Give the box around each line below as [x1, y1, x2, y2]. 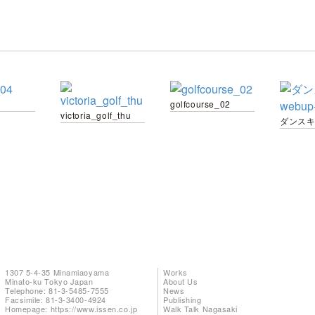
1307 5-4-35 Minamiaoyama [5, 266, 110, 278]
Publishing [163, 294, 202, 305]
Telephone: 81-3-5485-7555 [5, 285, 109, 296]
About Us [163, 276, 198, 287]
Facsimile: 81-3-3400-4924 [5, 294, 106, 305]
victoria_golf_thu [60, 109, 131, 121]
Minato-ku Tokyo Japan [5, 276, 94, 287]
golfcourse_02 [170, 98, 231, 110]
